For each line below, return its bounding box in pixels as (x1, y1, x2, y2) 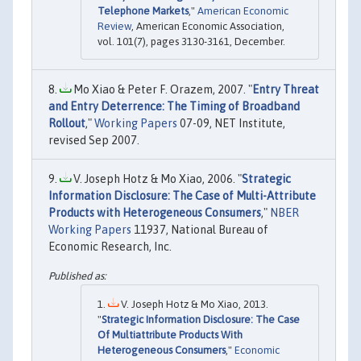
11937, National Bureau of (131, 223, 268, 237)
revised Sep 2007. (48, 134, 139, 147)
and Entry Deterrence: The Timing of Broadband (48, 100, 300, 114)
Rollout (48, 117, 85, 131)
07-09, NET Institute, (177, 117, 285, 131)
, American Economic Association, (131, 20, 284, 33)
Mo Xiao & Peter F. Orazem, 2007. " (71, 83, 252, 97)
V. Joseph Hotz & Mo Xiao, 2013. (118, 297, 268, 310)
